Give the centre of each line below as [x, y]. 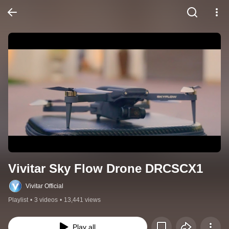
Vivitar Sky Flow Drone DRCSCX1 [106, 169]
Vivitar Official [44, 186]
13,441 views [82, 200]
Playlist [18, 200]
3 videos [46, 200]
